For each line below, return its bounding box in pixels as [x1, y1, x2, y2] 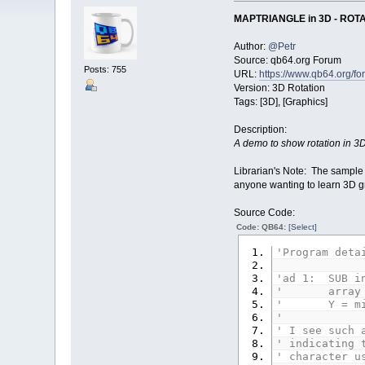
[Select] [288, 222, 317, 231]
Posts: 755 [84, 64, 127, 75]
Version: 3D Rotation [233, 81, 325, 94]
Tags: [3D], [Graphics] [233, 95, 328, 108]
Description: [233, 123, 287, 135]
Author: [233, 40, 268, 52]
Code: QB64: [235, 222, 288, 231]
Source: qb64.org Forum [233, 54, 341, 66]
